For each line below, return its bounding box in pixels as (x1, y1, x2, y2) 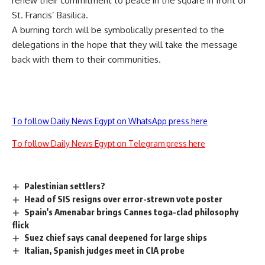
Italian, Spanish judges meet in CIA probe (24, 244, 185, 256)
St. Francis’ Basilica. (12, 9, 88, 21)
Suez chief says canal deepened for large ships (24, 231, 208, 243)
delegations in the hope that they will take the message (12, 39, 238, 50)
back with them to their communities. (12, 54, 161, 65)
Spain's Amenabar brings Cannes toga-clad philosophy (24, 206, 239, 217)
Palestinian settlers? (24, 180, 106, 191)
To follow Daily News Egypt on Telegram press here (12, 138, 205, 148)
